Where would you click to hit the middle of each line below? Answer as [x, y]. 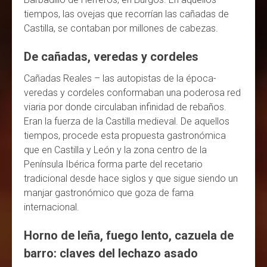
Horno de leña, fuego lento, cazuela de [129, 235]
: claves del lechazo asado [126, 253]
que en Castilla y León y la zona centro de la [115, 150]
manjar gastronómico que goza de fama [109, 193]
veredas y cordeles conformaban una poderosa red [132, 92]
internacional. [53, 207]
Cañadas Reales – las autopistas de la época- [120, 78]
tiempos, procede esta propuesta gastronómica [125, 135]
